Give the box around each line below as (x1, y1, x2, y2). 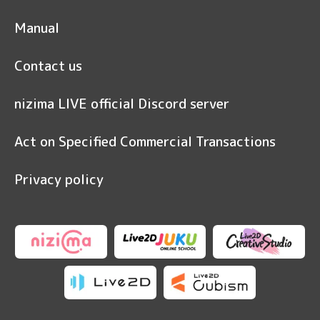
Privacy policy (14, 170, 104, 189)
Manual (14, 19, 59, 38)
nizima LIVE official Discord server (14, 94, 229, 114)
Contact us (14, 56, 82, 76)
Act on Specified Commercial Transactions (14, 132, 276, 151)
